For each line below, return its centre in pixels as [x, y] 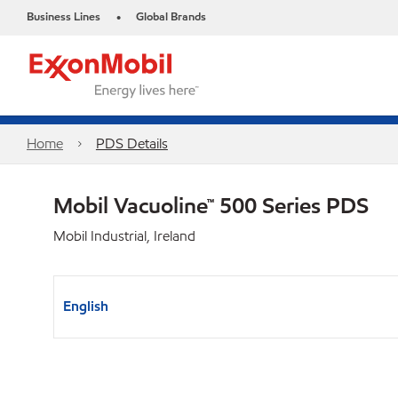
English [86, 306]
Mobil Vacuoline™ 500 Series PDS [211, 205]
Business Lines [64, 17]
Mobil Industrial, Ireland [124, 236]
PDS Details [131, 143]
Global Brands [171, 17]
